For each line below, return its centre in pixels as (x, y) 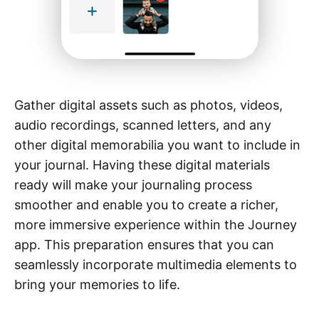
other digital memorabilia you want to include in (157, 145)
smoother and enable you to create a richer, (146, 204)
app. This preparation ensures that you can (144, 244)
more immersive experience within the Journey (156, 224)
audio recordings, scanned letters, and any (143, 125)
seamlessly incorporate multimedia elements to (156, 264)
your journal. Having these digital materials (142, 164)
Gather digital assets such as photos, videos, (148, 105)
